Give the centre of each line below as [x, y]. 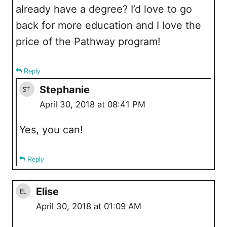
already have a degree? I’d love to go [104, 9]
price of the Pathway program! [88, 42]
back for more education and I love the [108, 26]
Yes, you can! [51, 130]
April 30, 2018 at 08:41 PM [92, 105]
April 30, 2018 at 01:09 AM [89, 206]
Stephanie [65, 90]
